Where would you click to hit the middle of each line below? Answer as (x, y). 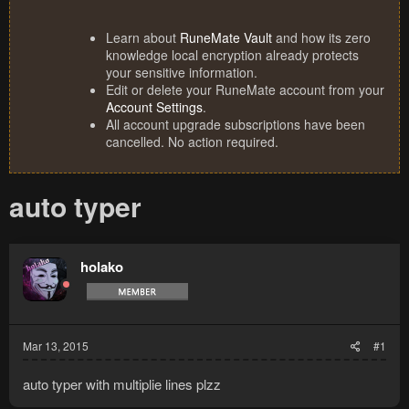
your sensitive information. (182, 73)
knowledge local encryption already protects (232, 55)
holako (102, 267)
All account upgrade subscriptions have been (236, 125)
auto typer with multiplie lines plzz (122, 384)
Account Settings (154, 107)
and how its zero (321, 38)
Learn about (143, 38)
